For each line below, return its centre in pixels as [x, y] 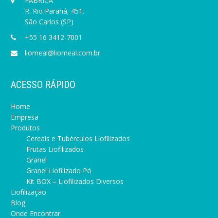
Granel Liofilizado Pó [59, 171]
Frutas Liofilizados [55, 149]
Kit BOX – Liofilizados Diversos [75, 182]
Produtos [26, 128]
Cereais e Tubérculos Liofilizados [78, 139]
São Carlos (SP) [49, 22]
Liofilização [29, 192]
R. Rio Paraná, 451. [55, 11]
